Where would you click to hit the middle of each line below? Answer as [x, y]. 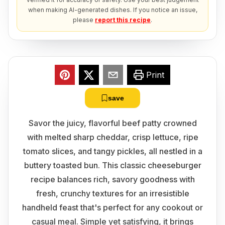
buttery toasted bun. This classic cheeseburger [113, 165]
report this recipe [123, 20]
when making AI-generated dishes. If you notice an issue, [113, 10]
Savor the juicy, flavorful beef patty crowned [113, 123]
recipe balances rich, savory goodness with [113, 179]
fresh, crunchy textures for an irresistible [113, 193]
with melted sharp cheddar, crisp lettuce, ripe [113, 137]
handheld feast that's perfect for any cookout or [113, 207]
